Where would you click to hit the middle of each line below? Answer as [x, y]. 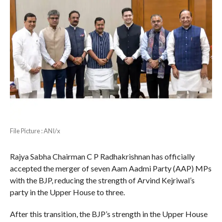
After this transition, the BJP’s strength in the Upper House [109, 214]
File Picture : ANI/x [35, 131]
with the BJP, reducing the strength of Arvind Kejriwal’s [102, 180]
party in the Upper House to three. [67, 192]
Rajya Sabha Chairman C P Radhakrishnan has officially [102, 156]
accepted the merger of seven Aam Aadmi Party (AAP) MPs [111, 168]
